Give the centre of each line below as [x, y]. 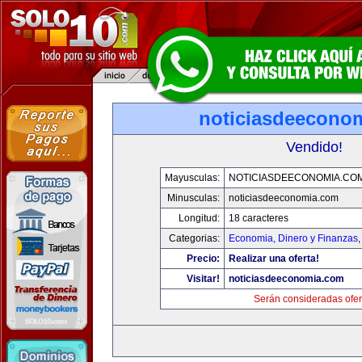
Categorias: [194, 238]
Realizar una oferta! [274, 259]
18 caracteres [259, 218]
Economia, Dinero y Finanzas [293, 238]
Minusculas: [194, 198]
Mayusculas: [192, 178]
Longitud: [199, 218]
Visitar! [203, 279]
